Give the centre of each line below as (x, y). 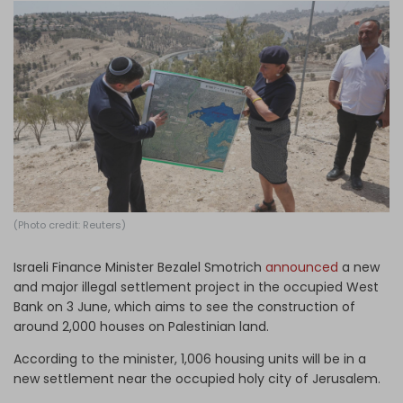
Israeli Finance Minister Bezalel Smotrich (139, 267)
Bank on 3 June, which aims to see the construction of (184, 306)
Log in (191, 22)
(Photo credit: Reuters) (70, 224)
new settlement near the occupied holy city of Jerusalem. (197, 378)
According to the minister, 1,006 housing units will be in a (190, 358)
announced (302, 267)
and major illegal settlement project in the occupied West (196, 287)
